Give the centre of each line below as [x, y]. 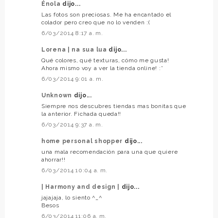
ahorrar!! [54, 160]
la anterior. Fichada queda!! [82, 114]
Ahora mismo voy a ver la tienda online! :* [102, 68]
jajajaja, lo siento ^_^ [72, 198]
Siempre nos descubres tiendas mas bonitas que [114, 106]
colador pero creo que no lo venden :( [96, 23]
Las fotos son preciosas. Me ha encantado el [106, 15]
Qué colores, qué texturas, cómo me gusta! [105, 61]
